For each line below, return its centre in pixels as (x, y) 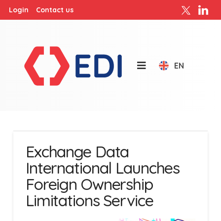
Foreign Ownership (89, 184)
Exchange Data (77, 151)
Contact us (55, 10)
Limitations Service (89, 200)
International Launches (103, 168)
